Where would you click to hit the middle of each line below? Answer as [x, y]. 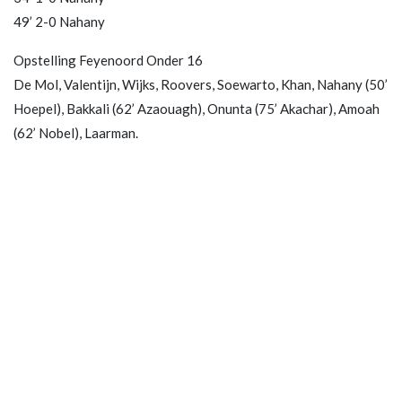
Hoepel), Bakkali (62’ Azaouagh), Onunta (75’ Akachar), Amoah [197, 108]
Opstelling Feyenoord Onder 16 [108, 60]
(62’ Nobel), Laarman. [76, 132]
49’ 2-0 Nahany [59, 21]
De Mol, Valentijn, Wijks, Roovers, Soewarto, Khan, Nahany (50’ [201, 84]
